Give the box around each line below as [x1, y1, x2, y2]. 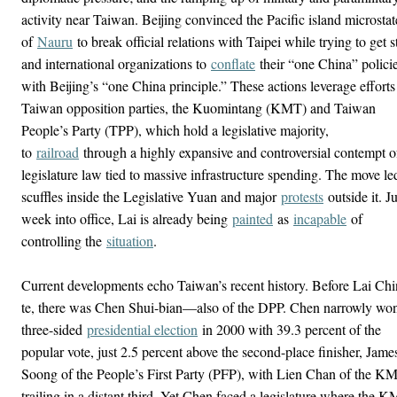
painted [232, 209, 273, 228]
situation [106, 231, 153, 250]
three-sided [21, 320, 87, 339]
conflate [211, 54, 255, 73]
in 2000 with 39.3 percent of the [198, 320, 381, 339]
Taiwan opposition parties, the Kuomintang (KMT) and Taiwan [21, 98, 376, 117]
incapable [293, 209, 346, 228]
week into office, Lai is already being [21, 209, 232, 228]
